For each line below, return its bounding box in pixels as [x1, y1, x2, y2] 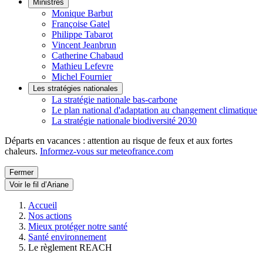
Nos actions [28, 211, 72, 221]
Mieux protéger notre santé [28, 221, 127, 231]
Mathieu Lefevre [52, 61, 113, 71]
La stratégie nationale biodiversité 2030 [52, 116, 197, 126]
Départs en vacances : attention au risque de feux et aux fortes [5, 136, 232, 146]
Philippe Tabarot [52, 29, 113, 39]
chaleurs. [5, 146, 40, 156]
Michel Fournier [52, 72, 112, 82]
